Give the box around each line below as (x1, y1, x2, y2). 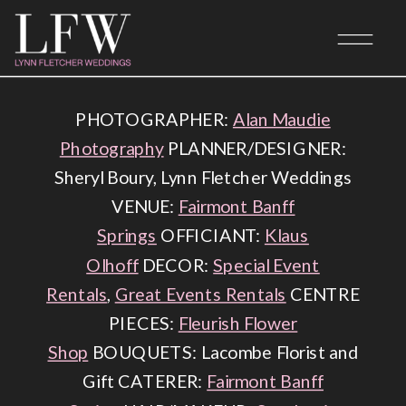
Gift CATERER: (82, 370, 208, 392)
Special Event (213, 254, 320, 275)
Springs (97, 224, 157, 246)
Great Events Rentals (114, 283, 286, 304)
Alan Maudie (232, 108, 331, 130)
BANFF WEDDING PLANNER (43, 55, 344, 72)
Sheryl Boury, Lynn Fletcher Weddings (53, 166, 353, 188)
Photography (59, 137, 164, 159)
